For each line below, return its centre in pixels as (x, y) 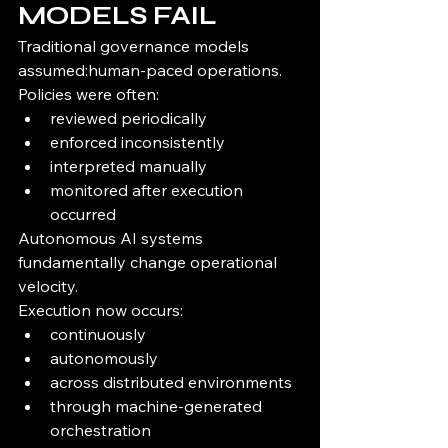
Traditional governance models (135, 46)
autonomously (104, 358)
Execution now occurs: (100, 310)
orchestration (100, 430)
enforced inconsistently (137, 142)
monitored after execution (148, 190)
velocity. (48, 286)
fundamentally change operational (149, 262)
